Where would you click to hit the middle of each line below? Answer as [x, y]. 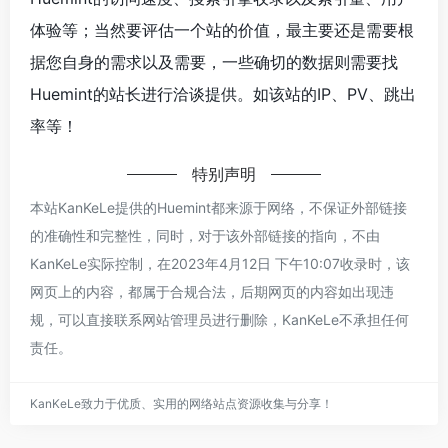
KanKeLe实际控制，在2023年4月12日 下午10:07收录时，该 [220, 263]
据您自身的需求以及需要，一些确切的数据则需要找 [214, 61]
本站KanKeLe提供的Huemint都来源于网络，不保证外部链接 [218, 207]
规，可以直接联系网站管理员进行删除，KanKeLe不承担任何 [219, 319]
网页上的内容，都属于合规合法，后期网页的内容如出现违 [212, 291]
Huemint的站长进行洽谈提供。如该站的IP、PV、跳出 [223, 93]
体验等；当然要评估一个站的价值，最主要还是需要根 [222, 29]
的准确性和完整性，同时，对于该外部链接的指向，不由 [205, 235]
